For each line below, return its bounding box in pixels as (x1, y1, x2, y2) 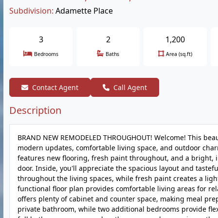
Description (9, 104, 61, 117)
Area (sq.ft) (166, 51, 192, 57)
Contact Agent (32, 83, 78, 92)
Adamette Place (55, 5, 113, 16)
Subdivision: (9, 5, 54, 16)
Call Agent (113, 83, 147, 92)
